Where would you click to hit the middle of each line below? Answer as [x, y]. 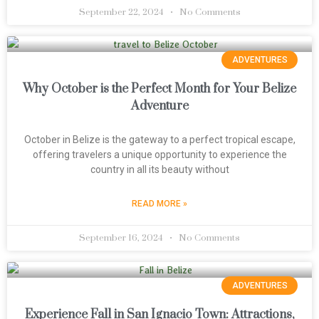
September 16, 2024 [122, 238]
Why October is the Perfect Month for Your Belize [159, 89]
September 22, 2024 [122, 12]
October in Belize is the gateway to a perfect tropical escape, [159, 140]
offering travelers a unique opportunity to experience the [159, 155]
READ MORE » [159, 204]
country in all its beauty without [159, 169]
